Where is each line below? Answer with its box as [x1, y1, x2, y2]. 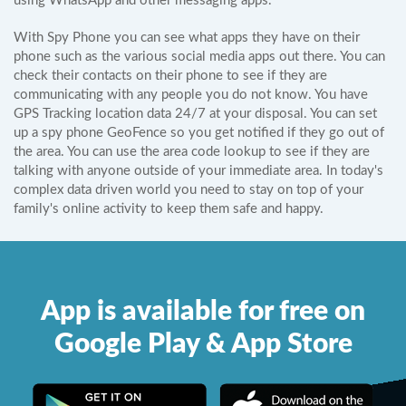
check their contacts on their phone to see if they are [14, 69, 327, 82]
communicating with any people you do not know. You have [14, 88, 368, 101]
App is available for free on [41, 298, 365, 325]
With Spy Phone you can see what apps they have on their [14, 31, 360, 44]
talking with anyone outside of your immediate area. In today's [14, 164, 383, 178]
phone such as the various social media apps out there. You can [14, 50, 385, 63]
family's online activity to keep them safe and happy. [14, 202, 324, 216]
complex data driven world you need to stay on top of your [14, 183, 363, 197]
